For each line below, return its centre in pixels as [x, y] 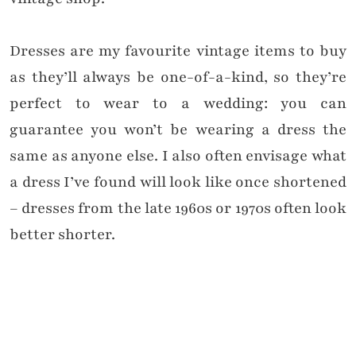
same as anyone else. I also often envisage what [178, 156]
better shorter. [62, 235]
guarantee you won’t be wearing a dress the [178, 130]
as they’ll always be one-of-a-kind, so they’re [178, 77]
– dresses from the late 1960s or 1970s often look [178, 209]
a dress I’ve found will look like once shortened [178, 182]
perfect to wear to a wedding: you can [178, 104]
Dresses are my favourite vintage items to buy [178, 51]
